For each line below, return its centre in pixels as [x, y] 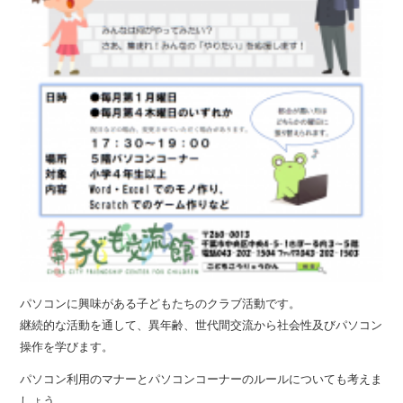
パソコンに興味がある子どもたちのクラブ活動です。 [161, 303]
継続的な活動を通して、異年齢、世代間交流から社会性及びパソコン [201, 325]
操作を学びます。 [67, 346]
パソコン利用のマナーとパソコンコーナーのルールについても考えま [201, 379]
